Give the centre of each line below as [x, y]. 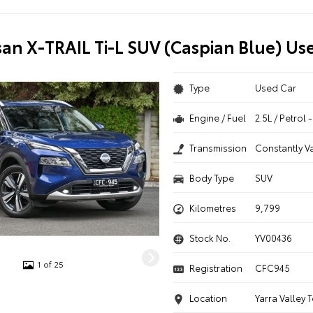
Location [208, 298]
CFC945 [273, 268]
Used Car [276, 87]
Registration [216, 268]
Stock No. [210, 238]
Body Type [211, 177]
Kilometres [212, 208]
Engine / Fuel [217, 117]
